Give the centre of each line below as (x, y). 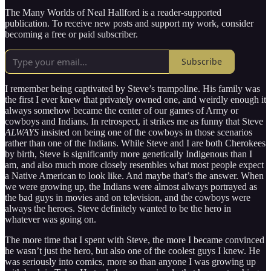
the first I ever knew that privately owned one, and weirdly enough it (135, 99)
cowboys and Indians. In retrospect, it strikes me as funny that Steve (134, 121)
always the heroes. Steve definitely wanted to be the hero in (118, 208)
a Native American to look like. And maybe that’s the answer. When (134, 175)
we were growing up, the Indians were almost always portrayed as (131, 186)
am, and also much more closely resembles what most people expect (134, 165)
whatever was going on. (51, 219)
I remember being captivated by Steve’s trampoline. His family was (132, 88)
